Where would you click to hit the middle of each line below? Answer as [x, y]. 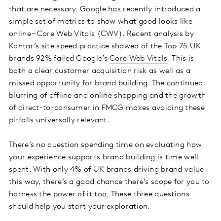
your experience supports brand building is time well [104, 158]
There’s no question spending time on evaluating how [106, 145]
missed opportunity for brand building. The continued [106, 84]
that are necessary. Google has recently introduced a [105, 10]
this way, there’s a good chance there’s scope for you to [109, 182]
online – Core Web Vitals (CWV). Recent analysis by [101, 34]
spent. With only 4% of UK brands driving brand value [107, 170]
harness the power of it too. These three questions [99, 195]
